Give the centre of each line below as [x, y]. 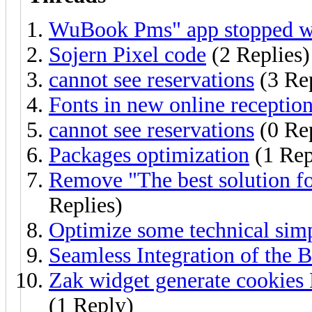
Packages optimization [149, 155]
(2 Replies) [258, 54]
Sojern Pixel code [127, 54]
